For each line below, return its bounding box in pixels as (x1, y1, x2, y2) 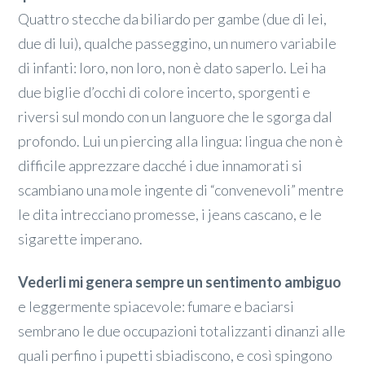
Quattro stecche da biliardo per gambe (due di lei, (18, 9, 328, 28)
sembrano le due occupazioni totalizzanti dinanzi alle (18, 322, 346, 341)
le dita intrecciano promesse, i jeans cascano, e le (18, 204, 323, 223)
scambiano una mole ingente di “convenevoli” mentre (18, 180, 345, 199)
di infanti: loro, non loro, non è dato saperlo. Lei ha (18, 58, 327, 77)
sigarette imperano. (18, 229, 143, 248)
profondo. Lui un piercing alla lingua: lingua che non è (18, 131, 344, 150)
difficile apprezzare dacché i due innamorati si (18, 156, 303, 174)
